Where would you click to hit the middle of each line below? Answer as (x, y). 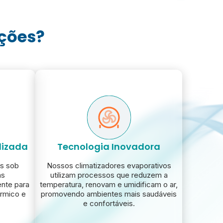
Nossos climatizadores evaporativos (109, 166)
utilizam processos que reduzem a (109, 175)
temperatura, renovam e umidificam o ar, (109, 185)
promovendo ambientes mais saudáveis (109, 194)
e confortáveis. (109, 204)
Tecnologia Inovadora (109, 147)
